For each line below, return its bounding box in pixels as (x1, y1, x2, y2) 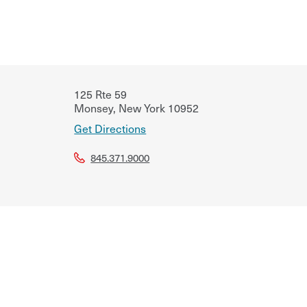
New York (116, 99, 166, 116)
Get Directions (74, 119, 147, 136)
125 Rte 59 (74, 85, 127, 102)
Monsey (74, 99, 114, 116)
